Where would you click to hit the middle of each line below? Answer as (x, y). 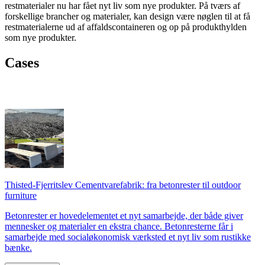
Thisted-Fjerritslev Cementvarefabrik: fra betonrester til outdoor (123, 185)
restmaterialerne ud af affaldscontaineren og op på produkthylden (126, 27)
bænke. (18, 248)
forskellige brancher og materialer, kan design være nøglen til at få (127, 17)
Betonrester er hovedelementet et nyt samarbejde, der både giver (124, 216)
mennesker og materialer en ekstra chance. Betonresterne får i (119, 227)
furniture (21, 196)
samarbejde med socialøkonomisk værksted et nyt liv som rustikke (128, 237)
